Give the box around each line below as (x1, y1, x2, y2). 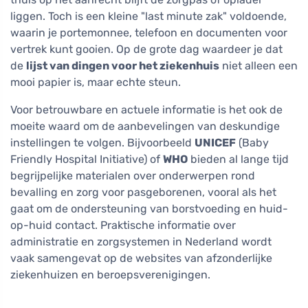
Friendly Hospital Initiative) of (10, 153, 163, 166)
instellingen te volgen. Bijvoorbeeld (10, 136, 195, 150)
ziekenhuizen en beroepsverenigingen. (10, 268, 210, 282)
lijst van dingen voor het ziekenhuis (26, 59, 219, 73)
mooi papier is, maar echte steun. (10, 76, 181, 89)
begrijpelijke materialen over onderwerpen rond (10, 169, 255, 183)
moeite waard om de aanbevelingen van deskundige (10, 120, 280, 133)
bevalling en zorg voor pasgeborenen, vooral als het (10, 186, 276, 199)
